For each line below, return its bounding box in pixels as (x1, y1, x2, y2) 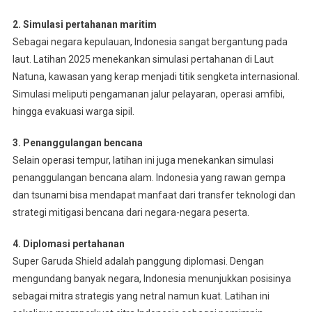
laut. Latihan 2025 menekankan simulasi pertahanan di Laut (12, 53, 274, 65)
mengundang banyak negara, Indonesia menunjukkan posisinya (12, 272, 291, 284)
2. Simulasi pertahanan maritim (12, 18, 157, 30)
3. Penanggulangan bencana (12, 136, 143, 148)
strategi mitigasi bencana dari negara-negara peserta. (12, 206, 249, 218)
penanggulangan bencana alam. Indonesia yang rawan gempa (12, 171, 286, 183)
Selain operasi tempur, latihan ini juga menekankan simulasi (12, 154, 274, 166)
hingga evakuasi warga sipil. (12, 105, 134, 117)
